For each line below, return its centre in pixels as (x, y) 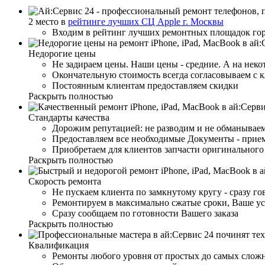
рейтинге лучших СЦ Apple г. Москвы (146, 21)
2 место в (48, 21)
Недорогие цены (62, 53)
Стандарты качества (69, 117)
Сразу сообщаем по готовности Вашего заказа (145, 213)
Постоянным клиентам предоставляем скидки (145, 85)
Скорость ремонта (65, 181)
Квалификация (59, 245)
